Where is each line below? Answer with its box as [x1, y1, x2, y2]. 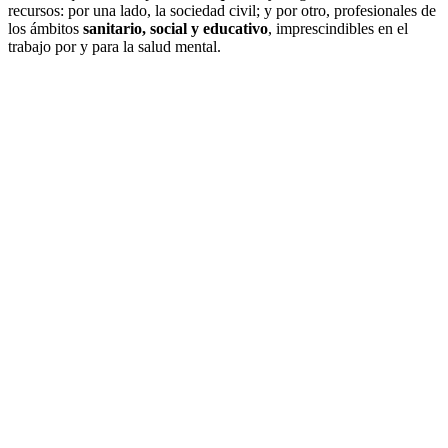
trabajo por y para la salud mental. [8, 37, 221, 55]
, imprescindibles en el [268, 19, 408, 37]
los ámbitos [8, 19, 83, 37]
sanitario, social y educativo [83, 19, 268, 37]
